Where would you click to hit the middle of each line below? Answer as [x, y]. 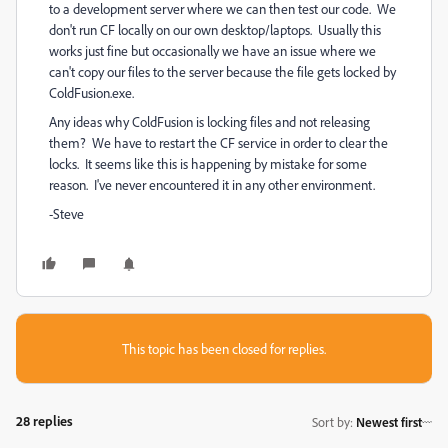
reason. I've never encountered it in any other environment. [212, 184]
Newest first [389, 421]
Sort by [331, 421]
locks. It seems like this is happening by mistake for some [208, 163]
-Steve [66, 213]
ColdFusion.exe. [91, 92]
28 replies [44, 420]
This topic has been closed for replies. [224, 348]
